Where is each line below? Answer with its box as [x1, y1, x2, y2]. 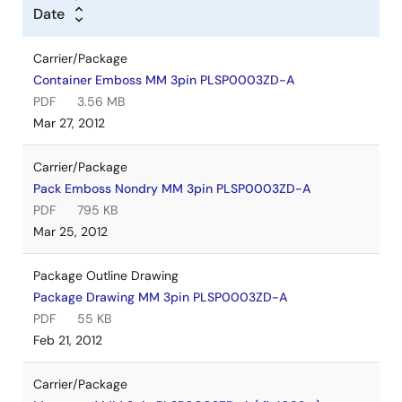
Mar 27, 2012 [33, 114, 105, 131]
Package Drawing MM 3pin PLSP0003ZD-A [33, 288, 287, 305]
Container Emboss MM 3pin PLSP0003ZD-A [33, 71, 294, 88]
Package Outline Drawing [33, 267, 179, 284]
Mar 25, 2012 [33, 223, 108, 240]
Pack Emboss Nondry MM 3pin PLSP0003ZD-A [33, 179, 310, 197]
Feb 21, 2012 [33, 331, 102, 348]
